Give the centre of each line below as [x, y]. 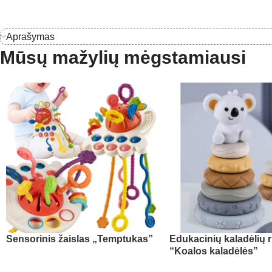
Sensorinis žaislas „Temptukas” [80, 239]
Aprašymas [30, 36]
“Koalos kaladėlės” [213, 251]
